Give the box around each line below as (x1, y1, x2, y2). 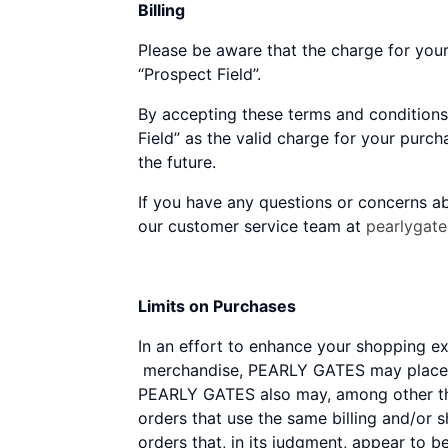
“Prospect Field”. (138, 64, 261, 84)
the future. (138, 152, 216, 172)
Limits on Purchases (138, 296, 296, 316)
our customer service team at (138, 216, 366, 236)
